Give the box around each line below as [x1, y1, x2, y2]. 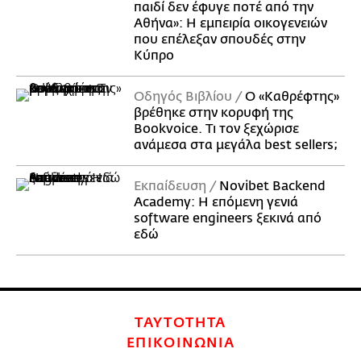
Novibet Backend [219, 179, 326, 194]
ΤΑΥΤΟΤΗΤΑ [134, 315, 227, 332]
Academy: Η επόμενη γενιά [134, 195, 298, 210]
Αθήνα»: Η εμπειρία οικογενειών [134, 16, 327, 31]
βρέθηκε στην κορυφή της [134, 106, 293, 121]
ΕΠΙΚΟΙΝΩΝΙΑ [126, 335, 235, 352]
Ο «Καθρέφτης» [245, 89, 339, 105]
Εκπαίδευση [134, 179, 206, 194]
